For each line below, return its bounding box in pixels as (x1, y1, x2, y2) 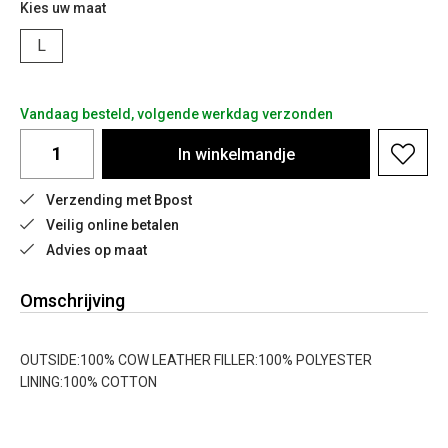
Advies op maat (46, 242, 147, 258)
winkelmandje (194, 144, 295, 164)
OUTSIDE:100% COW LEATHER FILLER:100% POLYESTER (20, 352, 372, 368)
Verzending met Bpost (46, 192, 192, 208)
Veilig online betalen (46, 217, 179, 233)
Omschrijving (20, 290, 125, 311)
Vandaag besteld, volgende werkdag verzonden (20, 106, 333, 122)
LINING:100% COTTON (20, 374, 157, 390)
